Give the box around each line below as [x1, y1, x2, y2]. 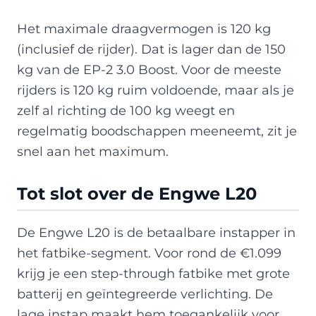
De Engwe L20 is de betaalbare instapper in [17, 224, 296, 240]
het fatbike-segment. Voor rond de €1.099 [17, 245, 281, 260]
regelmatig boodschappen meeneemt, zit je [17, 123, 297, 138]
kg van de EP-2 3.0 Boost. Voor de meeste [17, 61, 281, 77]
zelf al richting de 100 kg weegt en [17, 102, 235, 118]
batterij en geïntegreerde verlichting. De [17, 286, 273, 301]
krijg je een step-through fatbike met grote [17, 265, 290, 281]
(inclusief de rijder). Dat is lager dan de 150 [17, 41, 286, 56]
